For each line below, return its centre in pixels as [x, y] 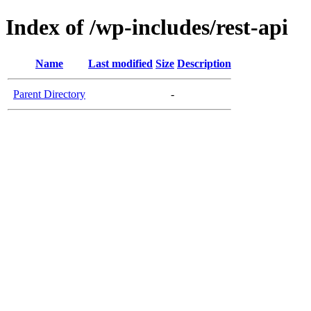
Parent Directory [49, 94]
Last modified [120, 63]
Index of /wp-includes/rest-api [147, 27]
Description [204, 63]
